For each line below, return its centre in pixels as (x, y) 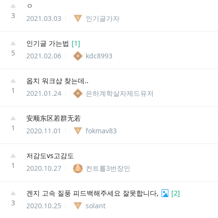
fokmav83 (101, 130)
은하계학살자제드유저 (120, 93)
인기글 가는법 (48, 43)
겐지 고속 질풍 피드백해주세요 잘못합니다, (92, 193)
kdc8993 (99, 55)
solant (96, 205)
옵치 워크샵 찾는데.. (57, 80)
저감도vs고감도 (50, 155)
